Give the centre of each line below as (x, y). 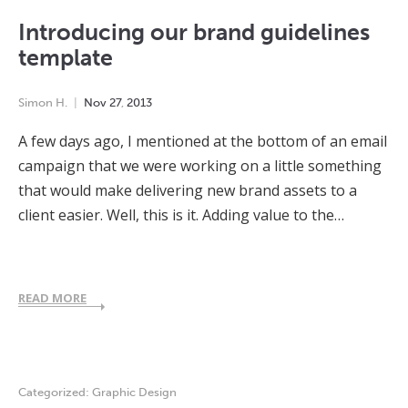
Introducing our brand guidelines (194, 33)
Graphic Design (134, 393)
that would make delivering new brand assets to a (188, 191)
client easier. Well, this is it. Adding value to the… (181, 215)
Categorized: (55, 393)
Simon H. (43, 103)
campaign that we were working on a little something (200, 166)
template (66, 58)
